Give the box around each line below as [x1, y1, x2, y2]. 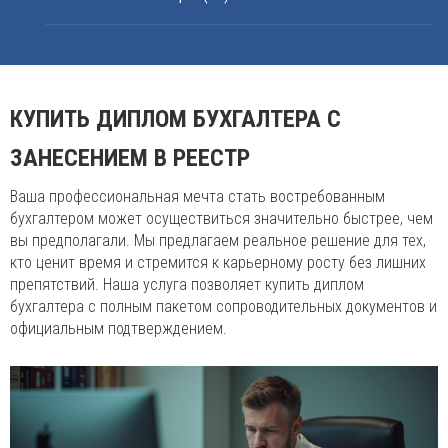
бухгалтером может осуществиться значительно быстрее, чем [10, 209, 433, 228]
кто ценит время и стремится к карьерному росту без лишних [10, 253, 426, 272]
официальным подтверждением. [10, 319, 227, 338]
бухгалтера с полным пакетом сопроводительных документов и [10, 297, 437, 316]
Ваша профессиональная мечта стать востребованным [10, 187, 385, 206]
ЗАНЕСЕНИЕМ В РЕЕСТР [10, 144, 250, 172]
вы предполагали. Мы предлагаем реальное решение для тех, [10, 231, 426, 250]
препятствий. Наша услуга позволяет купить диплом [10, 275, 364, 294]
